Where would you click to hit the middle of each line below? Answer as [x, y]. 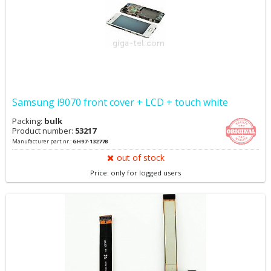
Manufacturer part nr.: [42, 141]
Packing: [28, 121]
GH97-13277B [90, 141]
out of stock [140, 158]
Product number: [44, 131]
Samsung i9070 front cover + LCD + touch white [120, 102]
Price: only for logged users [135, 173]
